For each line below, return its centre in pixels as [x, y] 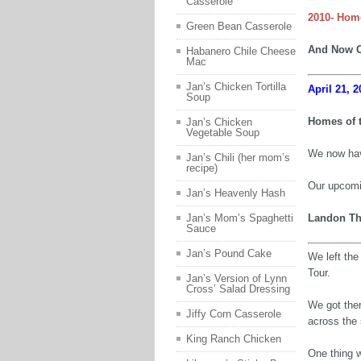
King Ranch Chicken [234, 339]
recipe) [202, 168]
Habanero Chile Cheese [241, 52]
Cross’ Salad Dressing [238, 289]
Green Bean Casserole [239, 27]
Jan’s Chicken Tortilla [236, 87]
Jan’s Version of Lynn [237, 279]
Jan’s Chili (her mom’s [238, 158]
